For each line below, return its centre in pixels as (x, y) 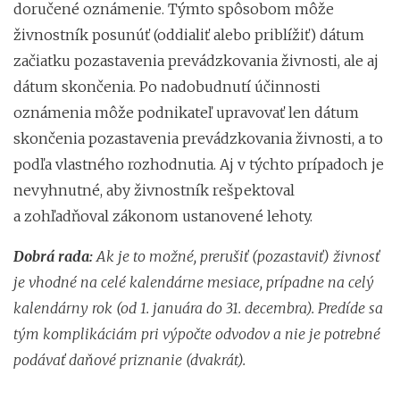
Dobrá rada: (53, 256)
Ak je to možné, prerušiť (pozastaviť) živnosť (236, 256)
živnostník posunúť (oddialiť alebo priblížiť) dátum (189, 34)
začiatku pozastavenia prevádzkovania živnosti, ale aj (196, 60)
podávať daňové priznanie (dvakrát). (129, 359)
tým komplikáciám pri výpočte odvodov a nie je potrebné (197, 333)
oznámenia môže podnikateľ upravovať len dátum (186, 112)
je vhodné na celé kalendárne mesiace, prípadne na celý (194, 282)
